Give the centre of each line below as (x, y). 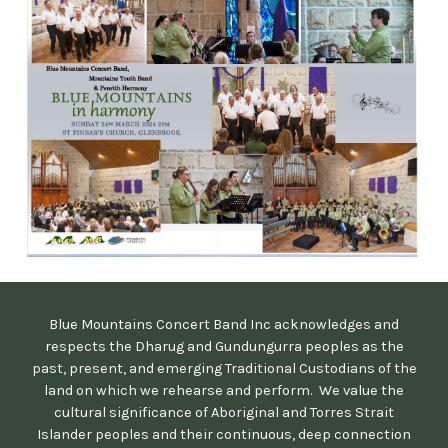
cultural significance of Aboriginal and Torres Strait (224, 412)
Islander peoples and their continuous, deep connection (224, 434)
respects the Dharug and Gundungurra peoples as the (224, 346)
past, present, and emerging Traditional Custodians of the (224, 368)
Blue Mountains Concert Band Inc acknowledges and (224, 324)
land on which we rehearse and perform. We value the (224, 390)
